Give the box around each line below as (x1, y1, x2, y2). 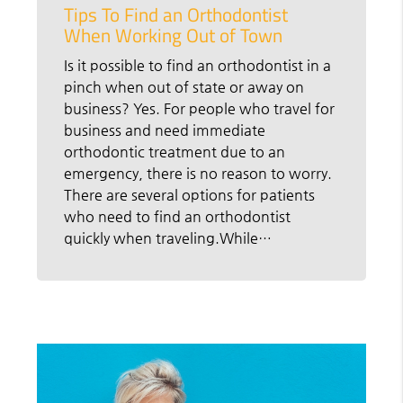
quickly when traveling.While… (64, 228, 273, 246)
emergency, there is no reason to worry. (64, 164, 333, 182)
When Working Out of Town (64, 20, 283, 49)
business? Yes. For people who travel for (64, 99, 336, 117)
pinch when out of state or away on (64, 77, 305, 95)
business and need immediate (64, 121, 266, 139)
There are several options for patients (64, 185, 316, 203)
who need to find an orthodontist (64, 207, 291, 225)
